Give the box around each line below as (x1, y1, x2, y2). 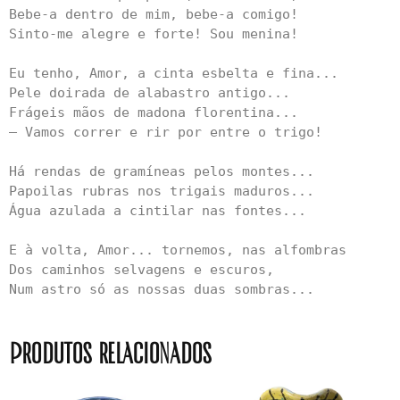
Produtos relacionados (9, 337, 212, 371)
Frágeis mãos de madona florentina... (9, 104, 298, 121)
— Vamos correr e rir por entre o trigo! (9, 124, 322, 141)
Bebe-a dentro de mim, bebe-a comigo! (9, 6, 298, 23)
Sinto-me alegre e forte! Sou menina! (9, 26, 298, 43)
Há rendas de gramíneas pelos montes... (9, 163, 314, 180)
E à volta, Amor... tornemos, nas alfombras (9, 242, 346, 259)
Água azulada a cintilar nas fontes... (9, 203, 306, 220)
